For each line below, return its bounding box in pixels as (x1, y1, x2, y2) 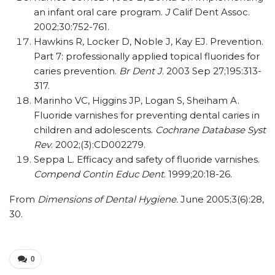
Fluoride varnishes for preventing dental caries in (34, 109, 260, 121)
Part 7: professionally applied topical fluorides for (34, 50, 260, 62)
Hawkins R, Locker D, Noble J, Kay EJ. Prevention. (34, 36, 263, 47)
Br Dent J (119, 65, 162, 77)
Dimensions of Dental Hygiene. (37, 193, 178, 205)
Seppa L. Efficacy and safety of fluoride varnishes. (34, 153, 260, 165)
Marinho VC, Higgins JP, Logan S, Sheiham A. (34, 95, 239, 106)
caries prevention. (34, 65, 119, 77)
